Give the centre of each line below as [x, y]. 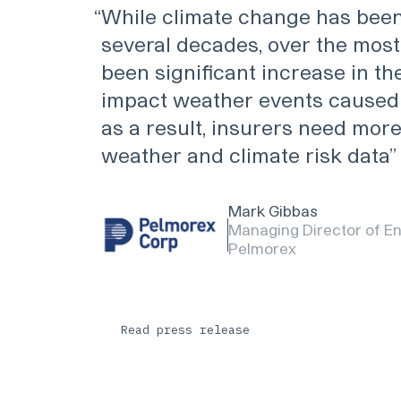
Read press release [186, 329]
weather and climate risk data [245, 154]
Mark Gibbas [273, 211]
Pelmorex [262, 248]
